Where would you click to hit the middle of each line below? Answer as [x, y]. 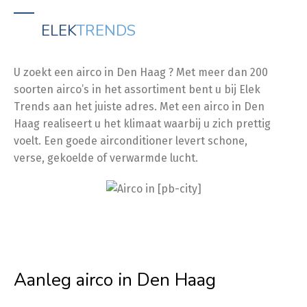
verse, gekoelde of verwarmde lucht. [106, 158]
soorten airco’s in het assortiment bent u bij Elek [137, 89]
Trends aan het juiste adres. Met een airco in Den [139, 107]
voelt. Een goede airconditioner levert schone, [131, 141]
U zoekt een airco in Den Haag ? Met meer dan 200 [141, 72]
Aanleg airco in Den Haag [115, 280]
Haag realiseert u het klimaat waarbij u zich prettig [142, 124]
